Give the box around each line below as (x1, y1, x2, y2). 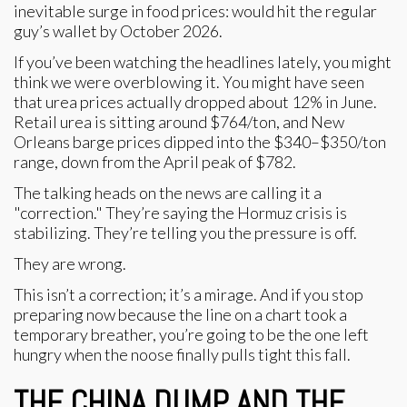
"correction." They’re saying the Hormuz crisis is (14, 203, 347, 223)
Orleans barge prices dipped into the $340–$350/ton (14, 131, 386, 152)
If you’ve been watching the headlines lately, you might (14, 51, 392, 72)
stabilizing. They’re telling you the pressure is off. (14, 223, 357, 243)
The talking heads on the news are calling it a (14, 183, 322, 203)
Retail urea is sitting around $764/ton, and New (14, 111, 344, 132)
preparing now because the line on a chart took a (14, 304, 347, 325)
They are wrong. (14, 253, 126, 274)
